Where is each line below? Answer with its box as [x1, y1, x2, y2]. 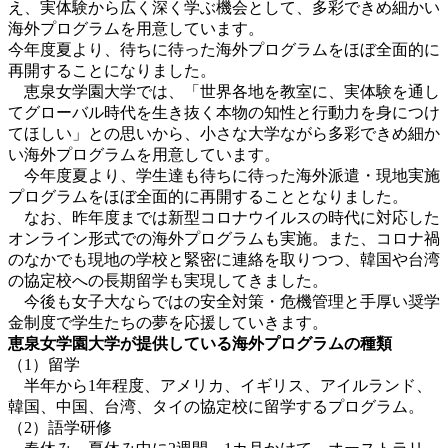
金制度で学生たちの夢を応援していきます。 [8, 313, 328, 331]
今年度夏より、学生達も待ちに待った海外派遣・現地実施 [8, 166, 440, 184]
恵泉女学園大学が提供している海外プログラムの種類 [8, 334, 392, 352]
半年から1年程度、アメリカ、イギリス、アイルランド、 [8, 376, 432, 394]
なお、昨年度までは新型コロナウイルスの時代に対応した [8, 208, 440, 226]
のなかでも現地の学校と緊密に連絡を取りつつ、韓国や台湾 [8, 250, 440, 268]
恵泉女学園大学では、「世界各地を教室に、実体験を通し [8, 82, 440, 100]
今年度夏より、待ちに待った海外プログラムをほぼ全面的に [8, 40, 440, 58]
